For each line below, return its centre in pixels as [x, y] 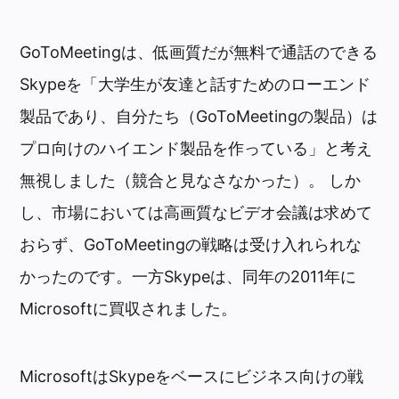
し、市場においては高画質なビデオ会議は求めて [196, 213]
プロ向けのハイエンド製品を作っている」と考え [196, 149]
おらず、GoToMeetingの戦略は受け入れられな [191, 245]
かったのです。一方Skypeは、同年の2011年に [188, 277]
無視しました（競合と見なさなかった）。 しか [191, 181]
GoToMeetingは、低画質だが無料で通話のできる [199, 53]
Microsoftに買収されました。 [129, 309]
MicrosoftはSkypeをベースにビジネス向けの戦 [192, 376]
